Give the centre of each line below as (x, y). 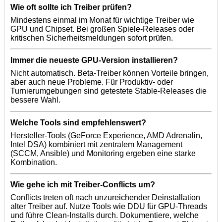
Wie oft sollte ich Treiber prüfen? (71, 7)
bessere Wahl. (35, 100)
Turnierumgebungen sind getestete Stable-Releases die (109, 91)
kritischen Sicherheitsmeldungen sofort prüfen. (92, 38)
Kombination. (34, 162)
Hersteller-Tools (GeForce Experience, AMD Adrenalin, (106, 135)
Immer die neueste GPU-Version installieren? (94, 60)
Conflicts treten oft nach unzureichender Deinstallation (105, 198)
